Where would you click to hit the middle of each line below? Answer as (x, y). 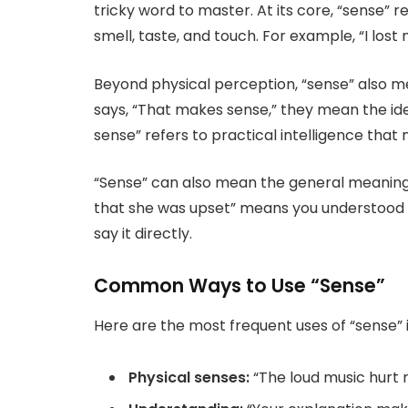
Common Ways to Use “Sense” (240, 286)
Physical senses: (189, 378)
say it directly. (143, 234)
